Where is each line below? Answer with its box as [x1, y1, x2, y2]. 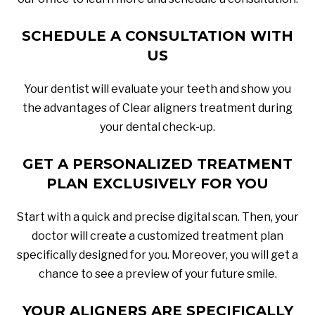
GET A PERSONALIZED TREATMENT [22, 155, 292, 172]
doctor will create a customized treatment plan [32, 229, 283, 243]
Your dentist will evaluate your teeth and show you [24, 82, 291, 96]
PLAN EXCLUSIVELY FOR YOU [46, 174, 269, 192]
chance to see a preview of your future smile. [38, 266, 277, 281]
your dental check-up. [100, 120, 215, 134]
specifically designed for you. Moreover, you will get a [17, 247, 298, 262]
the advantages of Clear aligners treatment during [22, 101, 292, 115]
